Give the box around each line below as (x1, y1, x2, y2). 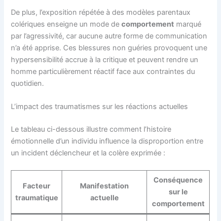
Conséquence (153, 176, 203, 185)
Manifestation (80, 182, 129, 191)
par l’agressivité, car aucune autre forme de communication (11, 31, 208, 40)
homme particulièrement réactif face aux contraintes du (11, 67, 195, 76)
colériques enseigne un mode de (11, 19, 122, 29)
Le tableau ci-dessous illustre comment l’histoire (11, 124, 172, 134)
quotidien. (11, 78, 44, 88)
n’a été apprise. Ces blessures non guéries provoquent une (11, 43, 208, 52)
